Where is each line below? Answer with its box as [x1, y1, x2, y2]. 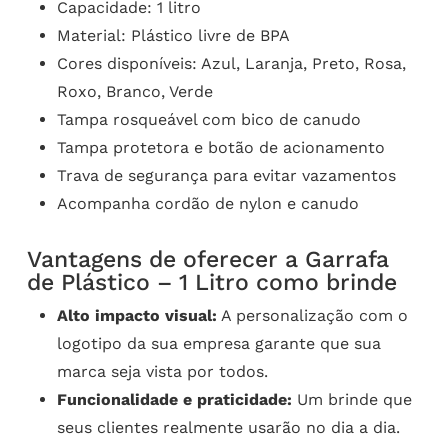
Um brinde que [291, 389, 412, 409]
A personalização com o [216, 305, 408, 325]
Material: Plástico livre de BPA [56, 25, 290, 45]
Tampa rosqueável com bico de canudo [56, 109, 361, 129]
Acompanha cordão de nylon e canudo [56, 193, 359, 213]
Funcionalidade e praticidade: [56, 389, 292, 409]
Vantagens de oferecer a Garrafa [26, 245, 389, 273]
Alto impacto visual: [56, 305, 217, 325]
